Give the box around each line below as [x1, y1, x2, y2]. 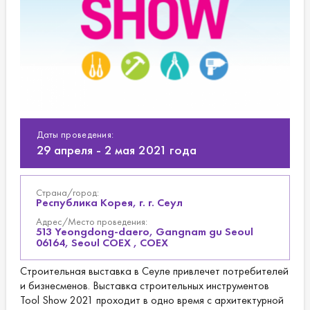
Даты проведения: [36, 128, 114, 141]
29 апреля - [36, 141, 101, 159]
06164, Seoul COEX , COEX [35, 235, 168, 250]
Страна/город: [35, 186, 99, 199]
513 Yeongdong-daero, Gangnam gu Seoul [35, 224, 253, 239]
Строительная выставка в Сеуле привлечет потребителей [19, 264, 289, 279]
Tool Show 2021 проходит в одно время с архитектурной [19, 293, 284, 308]
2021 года [138, 141, 197, 159]
